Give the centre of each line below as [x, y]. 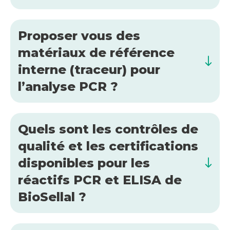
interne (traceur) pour [89, 69]
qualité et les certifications [108, 146]
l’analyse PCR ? [68, 86]
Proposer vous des [79, 35]
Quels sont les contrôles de [108, 129]
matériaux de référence [96, 52]
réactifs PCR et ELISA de [100, 180]
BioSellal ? [52, 197]
